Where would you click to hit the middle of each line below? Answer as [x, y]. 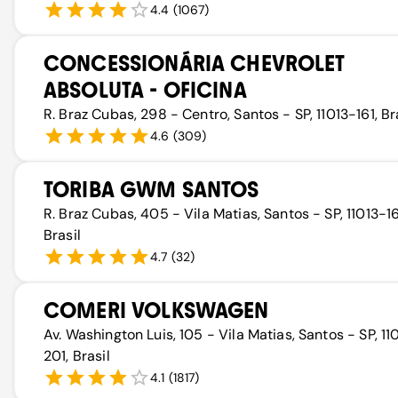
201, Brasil [77, 356]
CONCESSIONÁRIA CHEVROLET [194, 64]
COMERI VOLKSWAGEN [156, 310]
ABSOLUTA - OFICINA [145, 90]
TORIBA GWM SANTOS [151, 190]
